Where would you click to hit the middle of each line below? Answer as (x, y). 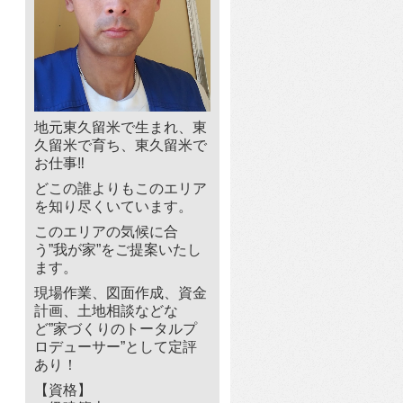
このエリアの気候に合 (106, 232)
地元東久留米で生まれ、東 (121, 128)
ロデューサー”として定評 (116, 347)
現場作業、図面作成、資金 (121, 293)
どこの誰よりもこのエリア (121, 189)
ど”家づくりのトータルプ (116, 329)
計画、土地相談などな (106, 311)
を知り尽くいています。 (113, 207)
